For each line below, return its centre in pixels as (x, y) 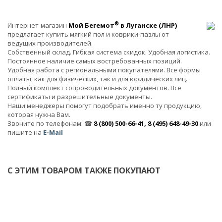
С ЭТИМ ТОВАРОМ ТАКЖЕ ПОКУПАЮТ (84, 170)
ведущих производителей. (50, 43)
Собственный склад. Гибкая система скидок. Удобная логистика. (109, 52)
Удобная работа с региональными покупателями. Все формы (104, 70)
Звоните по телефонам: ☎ (51, 123)
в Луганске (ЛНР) (148, 25)
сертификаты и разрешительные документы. (80, 96)
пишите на (25, 132)
